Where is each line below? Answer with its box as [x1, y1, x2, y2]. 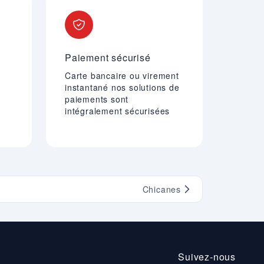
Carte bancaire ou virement [65, 70, 179, 81]
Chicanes [142, 183, 181, 195]
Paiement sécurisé [65, 51, 151, 64]
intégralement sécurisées [65, 105, 170, 117]
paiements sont [65, 93, 129, 105]
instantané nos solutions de [65, 81, 180, 93]
